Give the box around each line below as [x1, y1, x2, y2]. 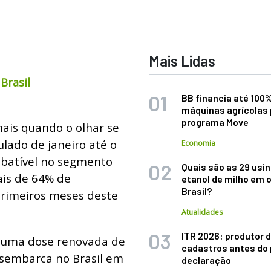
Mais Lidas [149, 52, 216, 70]
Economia [181, 138, 216, 148]
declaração [181, 254, 232, 266]
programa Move [181, 116, 249, 128]
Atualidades [181, 207, 223, 217]
